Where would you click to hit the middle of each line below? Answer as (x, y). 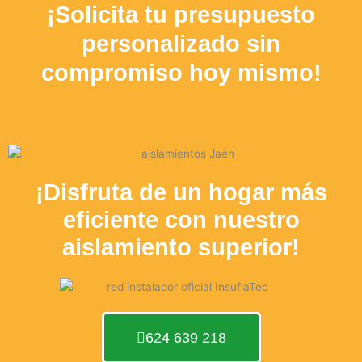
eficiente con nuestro (181, 219)
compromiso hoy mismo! (181, 72)
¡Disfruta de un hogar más (181, 192)
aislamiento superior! (181, 247)
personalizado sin (181, 43)
